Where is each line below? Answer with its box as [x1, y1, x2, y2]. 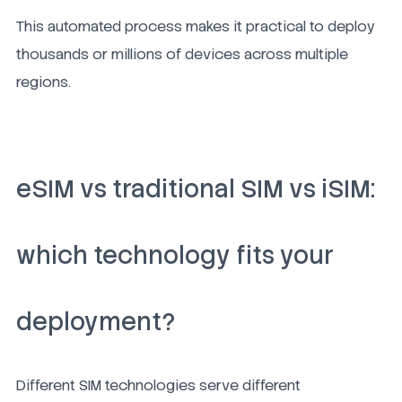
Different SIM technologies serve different [16, 376, 301, 396]
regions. [16, 73, 71, 92]
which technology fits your [16, 240, 334, 272]
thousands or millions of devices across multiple [16, 45, 348, 65]
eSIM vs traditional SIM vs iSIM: [16, 173, 375, 205]
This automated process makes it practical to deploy [16, 17, 375, 37]
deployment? [16, 306, 175, 338]
